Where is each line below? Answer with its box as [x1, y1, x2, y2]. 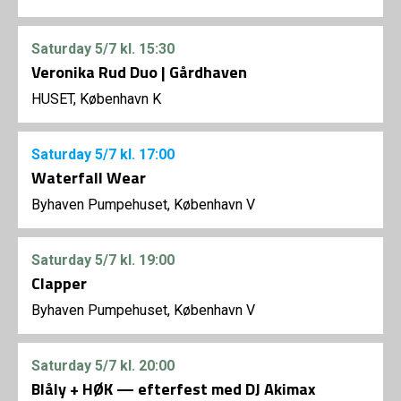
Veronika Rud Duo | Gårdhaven [31, 60, 247, 85]
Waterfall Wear [31, 166, 146, 191]
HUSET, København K [31, 90, 161, 108]
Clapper [31, 271, 87, 296]
